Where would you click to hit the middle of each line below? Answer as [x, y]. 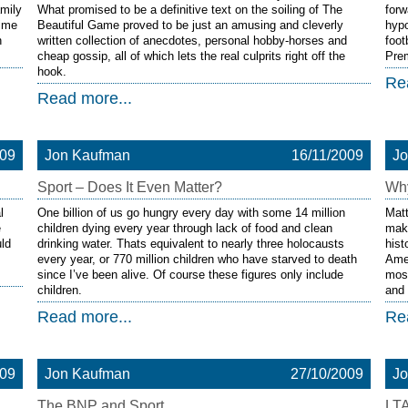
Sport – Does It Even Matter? [129, 187]
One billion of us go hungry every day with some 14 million [191, 213]
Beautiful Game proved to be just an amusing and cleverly [190, 25]
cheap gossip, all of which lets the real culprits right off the [191, 56]
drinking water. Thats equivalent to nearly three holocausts [190, 244]
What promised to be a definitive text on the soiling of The [189, 10]
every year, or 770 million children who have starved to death [197, 259]
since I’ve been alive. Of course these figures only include [190, 275]
